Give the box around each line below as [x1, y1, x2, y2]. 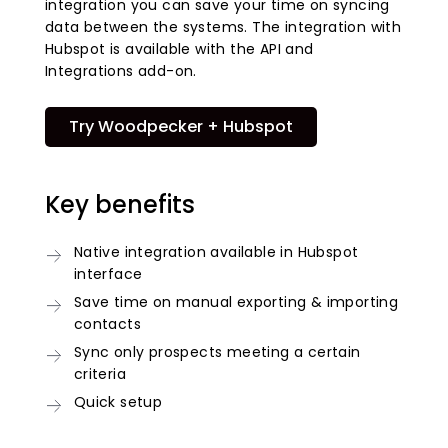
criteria [73, 363, 126, 384]
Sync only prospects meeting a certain [73, 341, 361, 362]
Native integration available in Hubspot [73, 241, 359, 262]
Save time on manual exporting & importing [73, 291, 399, 312]
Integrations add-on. [44, 60, 197, 81]
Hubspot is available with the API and [44, 38, 314, 59]
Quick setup [73, 391, 163, 412]
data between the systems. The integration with [44, 16, 402, 37]
